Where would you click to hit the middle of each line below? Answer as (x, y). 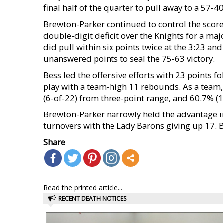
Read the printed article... (83, 187)
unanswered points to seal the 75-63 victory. (129, 58)
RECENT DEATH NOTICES (92, 198)
